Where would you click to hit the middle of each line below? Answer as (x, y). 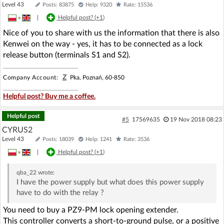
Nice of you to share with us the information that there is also (111, 33)
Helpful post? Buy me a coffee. (49, 96)
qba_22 (26, 172)
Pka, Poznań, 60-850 (96, 77)
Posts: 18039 (58, 139)
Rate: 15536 (138, 4)
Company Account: (30, 77)
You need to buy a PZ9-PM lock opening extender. (91, 210)
